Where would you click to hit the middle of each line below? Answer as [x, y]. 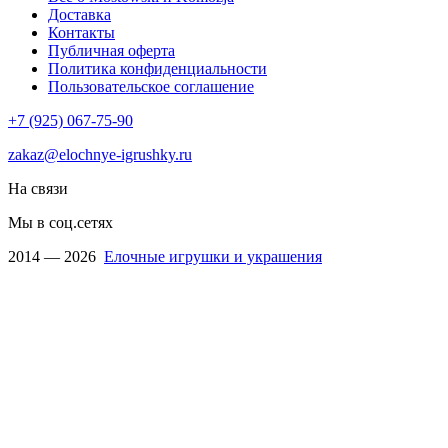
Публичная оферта [111, 50]
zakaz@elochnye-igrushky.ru [100, 154]
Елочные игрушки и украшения [213, 256]
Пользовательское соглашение [151, 86]
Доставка [79, 14]
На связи [38, 188]
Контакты [81, 32]
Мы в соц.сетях [60, 222]
